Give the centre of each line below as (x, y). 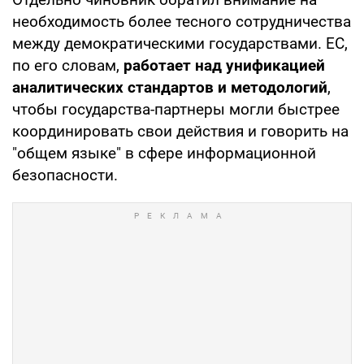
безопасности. (65, 175)
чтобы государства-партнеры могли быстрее (176, 109)
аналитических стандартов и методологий (170, 87)
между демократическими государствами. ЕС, (180, 43)
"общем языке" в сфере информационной (164, 153)
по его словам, (68, 65)
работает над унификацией (224, 65)
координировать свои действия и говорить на (180, 131)
